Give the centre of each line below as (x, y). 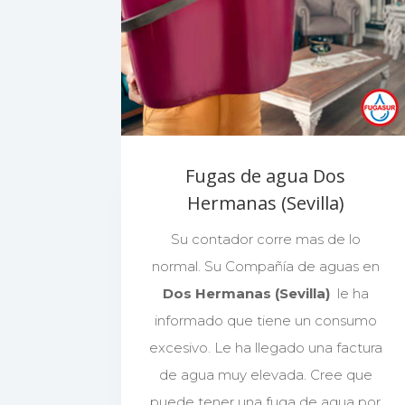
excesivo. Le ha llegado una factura (265, 347)
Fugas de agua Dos (266, 175)
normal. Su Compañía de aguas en (265, 266)
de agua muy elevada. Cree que (265, 374)
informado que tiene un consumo (265, 320)
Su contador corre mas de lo (265, 239)
